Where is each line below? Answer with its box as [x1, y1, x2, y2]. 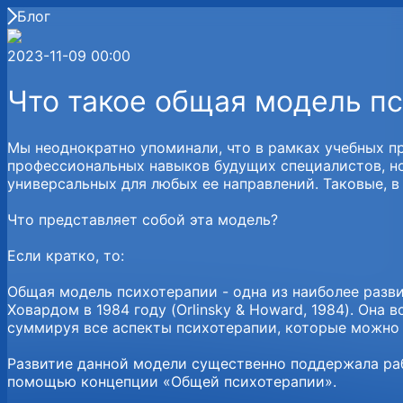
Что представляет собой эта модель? [7, 210, 278, 228]
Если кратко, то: [7, 246, 124, 264]
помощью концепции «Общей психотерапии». [7, 372, 336, 390]
